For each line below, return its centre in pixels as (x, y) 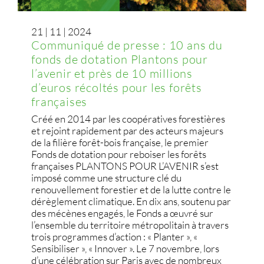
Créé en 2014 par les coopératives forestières (128, 118)
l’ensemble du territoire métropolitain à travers (130, 225)
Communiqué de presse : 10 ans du (127, 44)
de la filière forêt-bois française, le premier (120, 142)
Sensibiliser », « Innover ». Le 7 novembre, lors (126, 248)
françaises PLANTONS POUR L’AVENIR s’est (125, 166)
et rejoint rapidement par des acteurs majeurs (128, 130)
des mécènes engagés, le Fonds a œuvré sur (123, 213)
